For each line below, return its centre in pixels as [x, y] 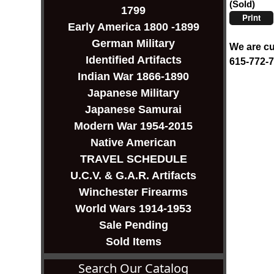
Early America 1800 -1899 [133, 27]
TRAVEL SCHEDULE [133, 159]
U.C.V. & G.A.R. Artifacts [134, 176]
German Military [134, 44]
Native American [134, 143]
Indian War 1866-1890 [134, 77]
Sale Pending [133, 225]
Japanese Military [134, 93]
